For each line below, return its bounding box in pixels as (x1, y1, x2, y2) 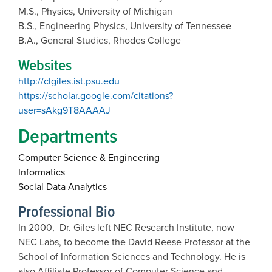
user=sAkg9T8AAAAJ (18, 103, 110, 117)
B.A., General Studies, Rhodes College (18, 33, 181, 47)
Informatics (18, 165, 65, 179)
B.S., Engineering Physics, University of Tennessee (18, 18, 231, 33)
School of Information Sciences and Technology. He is (18, 249, 245, 263)
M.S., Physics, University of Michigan (18, 4, 172, 18)
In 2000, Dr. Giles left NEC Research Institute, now (18, 220, 234, 234)
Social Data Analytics (18, 179, 107, 194)
